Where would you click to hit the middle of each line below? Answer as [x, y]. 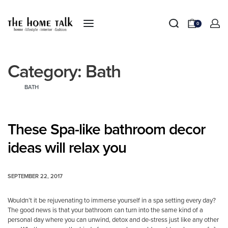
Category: [47, 72]
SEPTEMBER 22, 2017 [35, 177]
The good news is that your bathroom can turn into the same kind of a [105, 210]
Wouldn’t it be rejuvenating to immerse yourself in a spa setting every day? [112, 200]
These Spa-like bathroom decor [106, 130]
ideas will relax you [67, 148]
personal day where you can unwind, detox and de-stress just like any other [113, 220]
